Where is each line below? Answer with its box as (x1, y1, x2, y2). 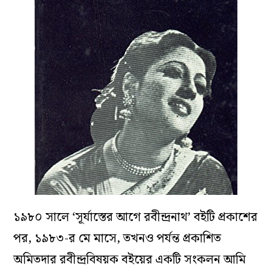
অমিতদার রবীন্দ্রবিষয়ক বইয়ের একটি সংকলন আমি (13, 250, 246, 270)
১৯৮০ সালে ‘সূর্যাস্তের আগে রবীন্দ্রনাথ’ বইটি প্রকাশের (13, 208, 258, 228)
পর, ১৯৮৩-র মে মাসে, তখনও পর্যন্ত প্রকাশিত (13, 229, 222, 249)
